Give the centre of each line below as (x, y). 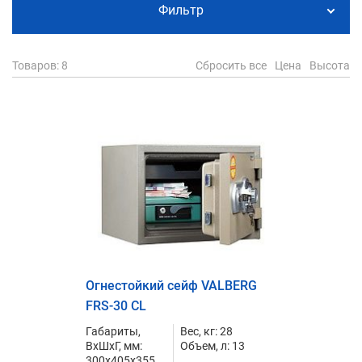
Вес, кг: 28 (206, 331)
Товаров (34, 65)
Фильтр (181, 11)
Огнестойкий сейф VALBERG (171, 285)
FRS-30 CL (116, 305)
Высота (330, 65)
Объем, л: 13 (212, 345)
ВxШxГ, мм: (114, 345)
